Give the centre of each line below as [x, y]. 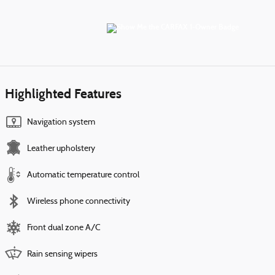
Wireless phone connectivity [79, 201]
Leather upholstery [61, 149]
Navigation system [61, 122]
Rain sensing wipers [62, 254]
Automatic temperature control [83, 175]
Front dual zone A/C [64, 228]
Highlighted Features [63, 94]
